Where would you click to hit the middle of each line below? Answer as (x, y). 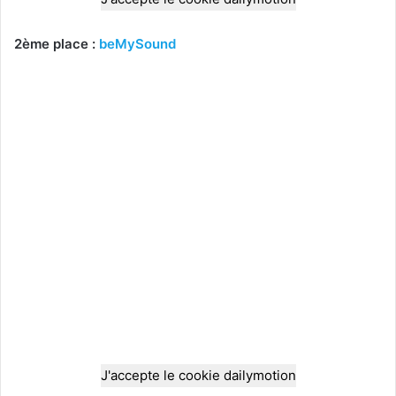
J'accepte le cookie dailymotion (198, 375)
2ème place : (57, 43)
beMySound (137, 43)
